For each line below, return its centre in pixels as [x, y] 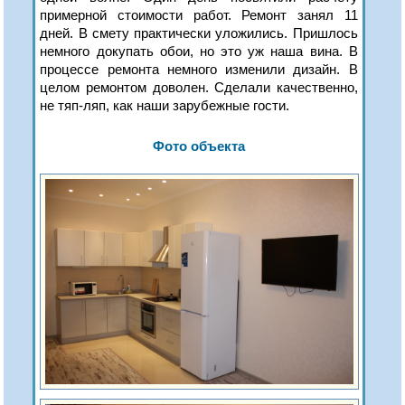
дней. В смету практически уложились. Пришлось [199, 33]
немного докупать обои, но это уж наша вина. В [199, 52]
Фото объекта [199, 146]
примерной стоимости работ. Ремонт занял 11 [199, 15]
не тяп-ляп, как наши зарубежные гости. [165, 106]
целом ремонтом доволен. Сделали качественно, [199, 88]
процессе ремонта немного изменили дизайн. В [199, 70]
